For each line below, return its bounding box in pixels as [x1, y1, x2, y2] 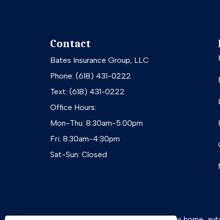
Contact [50, 37, 91, 50]
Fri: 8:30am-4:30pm [50, 134, 120, 143]
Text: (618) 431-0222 [50, 86, 125, 96]
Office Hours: [50, 102, 96, 112]
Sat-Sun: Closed [50, 149, 107, 159]
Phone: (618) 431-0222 [50, 71, 131, 81]
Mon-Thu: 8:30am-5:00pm [50, 118, 143, 128]
